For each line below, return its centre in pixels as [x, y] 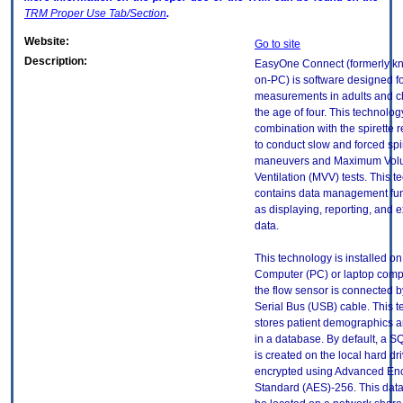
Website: [47, 42]
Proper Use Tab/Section [107, 14]
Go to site [278, 45]
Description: [56, 62]
